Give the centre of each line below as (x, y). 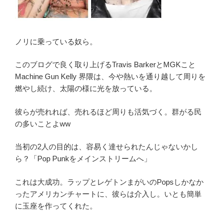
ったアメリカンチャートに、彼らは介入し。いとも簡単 (108, 194)
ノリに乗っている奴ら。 (56, 41)
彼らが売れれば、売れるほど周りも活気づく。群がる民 (108, 111)
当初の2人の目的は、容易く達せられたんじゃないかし (107, 147)
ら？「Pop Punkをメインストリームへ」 (83, 159)
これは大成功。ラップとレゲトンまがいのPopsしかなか (109, 182)
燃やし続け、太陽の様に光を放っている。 (86, 88)
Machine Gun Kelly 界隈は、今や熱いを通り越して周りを (110, 76)
